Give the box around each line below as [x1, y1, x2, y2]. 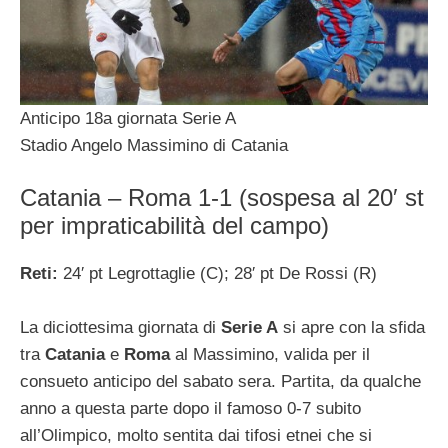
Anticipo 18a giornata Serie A [20, 108, 236, 128]
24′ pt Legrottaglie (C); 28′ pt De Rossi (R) [63, 264, 377, 284]
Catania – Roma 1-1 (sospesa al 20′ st [20, 184, 424, 212]
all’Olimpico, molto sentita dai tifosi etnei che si [20, 426, 372, 446]
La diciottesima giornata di [20, 318, 221, 338]
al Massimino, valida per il [170, 345, 370, 365]
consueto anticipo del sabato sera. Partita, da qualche [20, 372, 421, 392]
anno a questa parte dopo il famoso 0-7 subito [20, 399, 361, 419]
